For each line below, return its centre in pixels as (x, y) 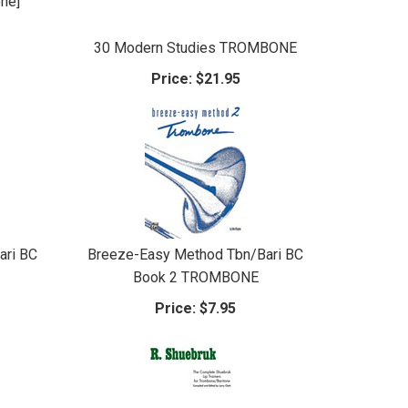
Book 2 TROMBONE (195, 277)
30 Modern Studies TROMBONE (196, 47)
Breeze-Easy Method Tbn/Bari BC (196, 254)
